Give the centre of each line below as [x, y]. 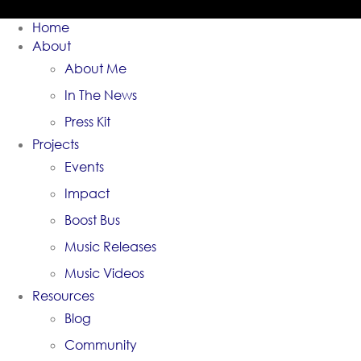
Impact [87, 193]
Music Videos [104, 273]
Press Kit [87, 122]
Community [101, 345]
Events [84, 167]
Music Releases [110, 247]
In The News [101, 95]
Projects [56, 144]
